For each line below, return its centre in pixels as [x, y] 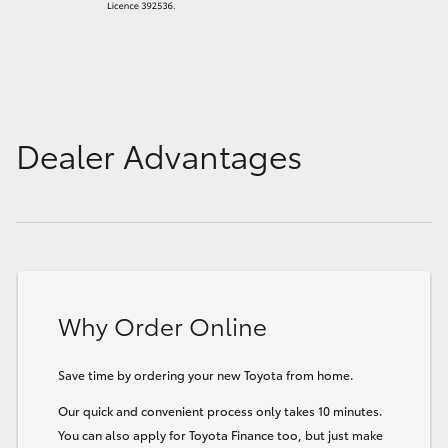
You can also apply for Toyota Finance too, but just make [220, 434]
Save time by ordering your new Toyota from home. [206, 374]
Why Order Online [162, 324]
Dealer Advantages [159, 154]
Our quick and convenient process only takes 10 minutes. [220, 410]
